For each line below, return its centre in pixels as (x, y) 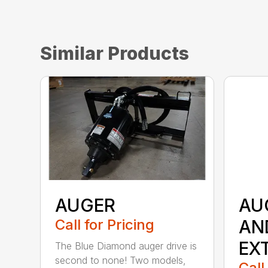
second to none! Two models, (121, 260)
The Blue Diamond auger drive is (126, 246)
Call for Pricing (105, 224)
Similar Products (115, 54)
